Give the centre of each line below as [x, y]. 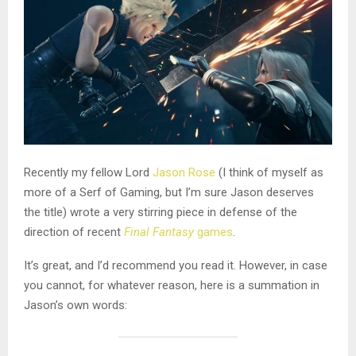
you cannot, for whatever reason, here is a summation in [172, 285]
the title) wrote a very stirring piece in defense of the [161, 212]
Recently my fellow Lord [88, 172]
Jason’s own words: [77, 305]
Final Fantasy [159, 232]
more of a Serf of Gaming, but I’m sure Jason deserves [169, 192]
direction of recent [74, 232]
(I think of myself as [269, 172]
